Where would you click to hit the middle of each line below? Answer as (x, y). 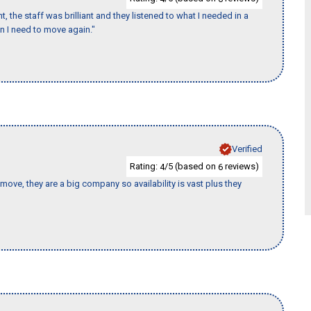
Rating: (145, 166)
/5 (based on (191, 166)
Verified (247, 149)
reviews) (241, 166)
